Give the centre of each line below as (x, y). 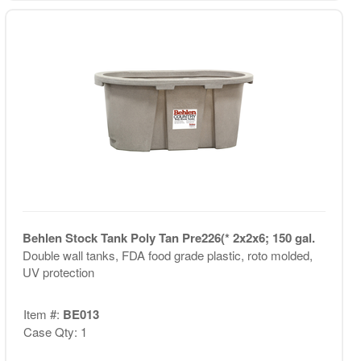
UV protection (58, 272)
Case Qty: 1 (55, 332)
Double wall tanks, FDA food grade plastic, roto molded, (167, 255)
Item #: (43, 314)
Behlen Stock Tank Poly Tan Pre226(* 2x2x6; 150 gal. (168, 237)
